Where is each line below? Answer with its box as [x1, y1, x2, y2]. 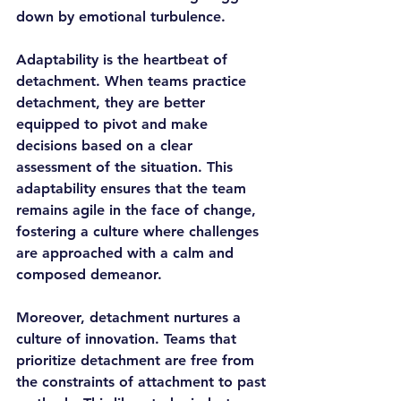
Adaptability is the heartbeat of [16, 51, 232, 68]
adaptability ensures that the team [16, 180, 251, 197]
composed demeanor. [16, 266, 162, 283]
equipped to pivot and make [16, 115, 212, 132]
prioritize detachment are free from [16, 352, 259, 369]
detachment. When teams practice [16, 73, 251, 90]
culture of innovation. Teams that [16, 330, 241, 347]
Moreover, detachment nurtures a [16, 309, 245, 326]
